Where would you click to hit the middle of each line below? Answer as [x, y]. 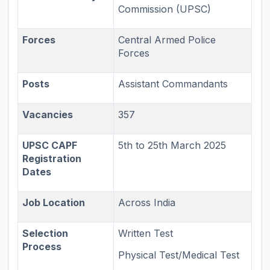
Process [42, 247]
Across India [147, 203]
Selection [46, 234]
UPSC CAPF [50, 146]
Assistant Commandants [173, 84]
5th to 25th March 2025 [172, 146]
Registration [52, 159]
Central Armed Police [167, 40]
